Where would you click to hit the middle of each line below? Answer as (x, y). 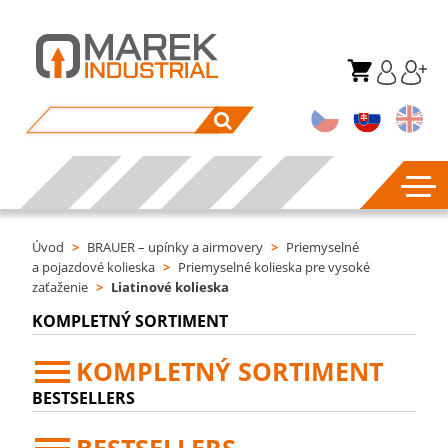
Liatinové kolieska (170, 287)
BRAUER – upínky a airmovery (175, 247)
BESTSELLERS (84, 398)
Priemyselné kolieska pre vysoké (274, 267)
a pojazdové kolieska (94, 267)
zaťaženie (60, 287)
